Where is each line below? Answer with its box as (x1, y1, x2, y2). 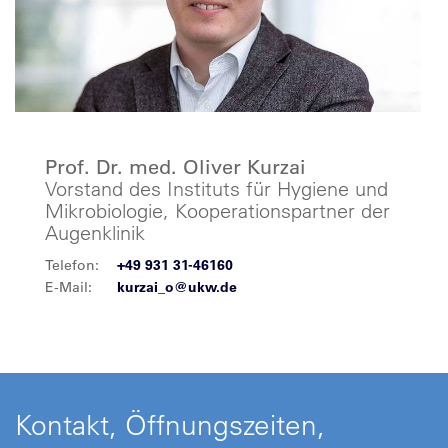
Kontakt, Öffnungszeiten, (15, 407, 325, 442)
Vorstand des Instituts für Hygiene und (45, 176, 388, 201)
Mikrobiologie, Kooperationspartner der (45, 198, 390, 223)
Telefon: (45, 256, 99, 274)
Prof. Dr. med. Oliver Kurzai (45, 155, 306, 179)
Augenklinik (45, 220, 145, 245)
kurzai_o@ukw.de (117, 278, 237, 296)
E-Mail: (45, 278, 92, 296)
